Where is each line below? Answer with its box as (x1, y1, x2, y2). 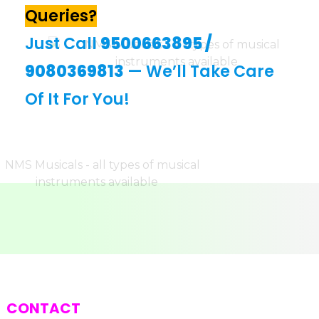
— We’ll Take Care (124, 61, 274, 83)
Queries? (25, 5, 97, 28)
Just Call (25, 33, 97, 56)
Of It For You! (25, 88, 130, 111)
